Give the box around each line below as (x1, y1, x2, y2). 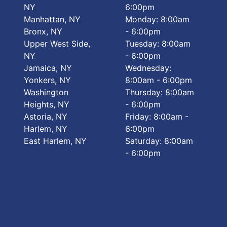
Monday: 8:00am (125, 14, 190, 24)
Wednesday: (125, 63, 172, 73)
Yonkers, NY (23, 75, 71, 85)
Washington (23, 87, 68, 97)
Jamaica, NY (23, 63, 72, 73)
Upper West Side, (23, 39, 90, 49)
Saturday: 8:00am (125, 136, 194, 146)
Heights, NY (23, 99, 69, 109)
